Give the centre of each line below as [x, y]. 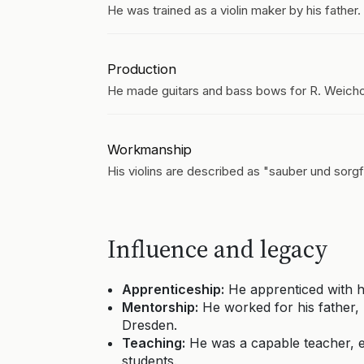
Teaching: [154, 343]
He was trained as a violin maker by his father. [234, 10]
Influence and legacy [218, 249]
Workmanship [150, 149]
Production [142, 69]
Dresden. [149, 325]
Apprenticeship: [173, 289]
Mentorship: [160, 307]
